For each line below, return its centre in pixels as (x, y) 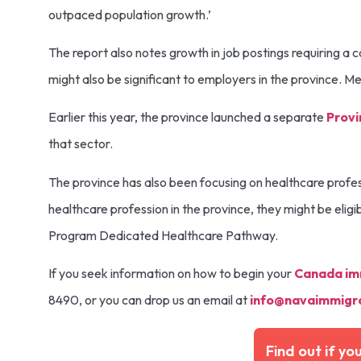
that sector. (82, 144)
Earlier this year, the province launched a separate (187, 117)
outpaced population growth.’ (131, 14)
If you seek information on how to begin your (170, 274)
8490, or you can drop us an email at (149, 300)
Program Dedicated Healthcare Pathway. (164, 235)
